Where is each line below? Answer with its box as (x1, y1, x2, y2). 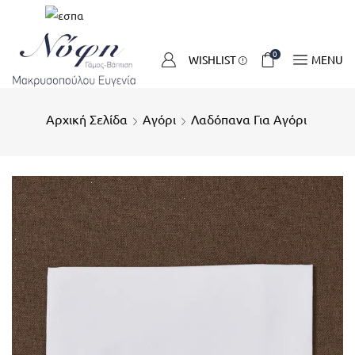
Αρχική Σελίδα (45, 113, 128, 128)
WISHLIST (189, 53, 237, 67)
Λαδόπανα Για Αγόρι (190, 113, 307, 128)
